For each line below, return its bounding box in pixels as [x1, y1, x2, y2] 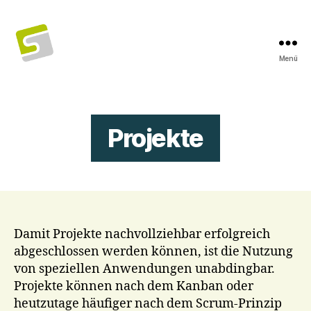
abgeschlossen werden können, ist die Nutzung [14, 244, 293, 260]
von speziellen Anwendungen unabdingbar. [14, 261, 275, 277]
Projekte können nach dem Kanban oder [14, 278, 253, 294]
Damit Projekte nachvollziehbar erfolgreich [14, 226, 270, 242]
